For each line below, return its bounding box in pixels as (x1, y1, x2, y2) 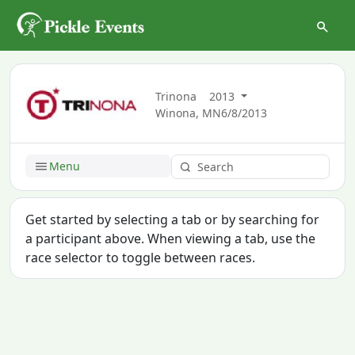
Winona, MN (155, 105, 222, 120)
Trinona (155, 88, 197, 104)
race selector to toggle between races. (25, 248, 256, 266)
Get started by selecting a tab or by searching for (25, 210, 320, 228)
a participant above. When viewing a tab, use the (25, 229, 316, 247)
